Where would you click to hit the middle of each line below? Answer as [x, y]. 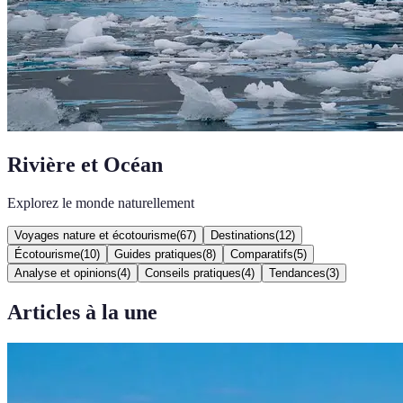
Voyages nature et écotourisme [95, 235]
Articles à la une [82, 312]
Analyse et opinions [66, 273]
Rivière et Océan [85, 164]
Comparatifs [262, 254]
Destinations [243, 235]
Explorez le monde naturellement [101, 202]
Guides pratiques [158, 254]
